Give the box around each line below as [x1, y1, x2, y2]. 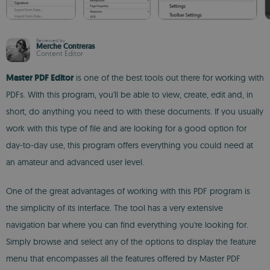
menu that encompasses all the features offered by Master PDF [6, 253, 240, 264]
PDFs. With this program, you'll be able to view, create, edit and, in [6, 89, 253, 100]
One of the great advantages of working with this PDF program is [6, 186, 250, 196]
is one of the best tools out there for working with [74, 72, 264, 83]
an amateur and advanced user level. [6, 157, 144, 168]
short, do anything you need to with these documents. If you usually [6, 106, 263, 117]
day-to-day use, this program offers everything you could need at [6, 140, 253, 151]
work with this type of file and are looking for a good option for [6, 123, 246, 134]
